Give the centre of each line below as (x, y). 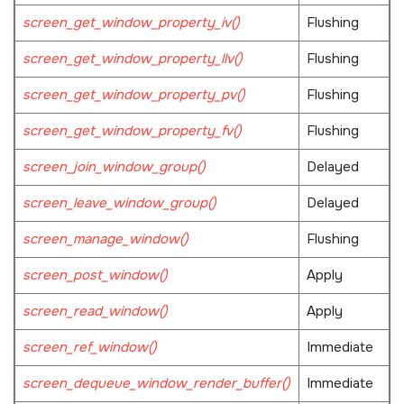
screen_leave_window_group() (119, 203)
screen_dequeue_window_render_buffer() (156, 384)
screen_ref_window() (89, 348)
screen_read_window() (95, 312)
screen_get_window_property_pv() (133, 95)
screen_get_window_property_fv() (132, 131)
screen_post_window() (95, 275)
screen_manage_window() (105, 239)
